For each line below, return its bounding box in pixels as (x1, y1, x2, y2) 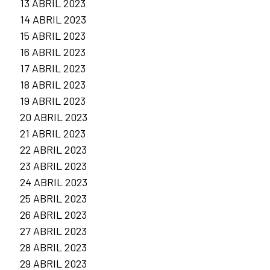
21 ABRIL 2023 (20, 127, 86, 140)
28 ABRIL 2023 (20, 240, 87, 254)
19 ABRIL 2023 (20, 94, 86, 108)
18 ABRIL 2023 (20, 78, 86, 92)
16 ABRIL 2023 (20, 45, 86, 59)
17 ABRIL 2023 (20, 61, 86, 75)
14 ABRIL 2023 (20, 13, 86, 27)
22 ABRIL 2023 (20, 143, 87, 157)
